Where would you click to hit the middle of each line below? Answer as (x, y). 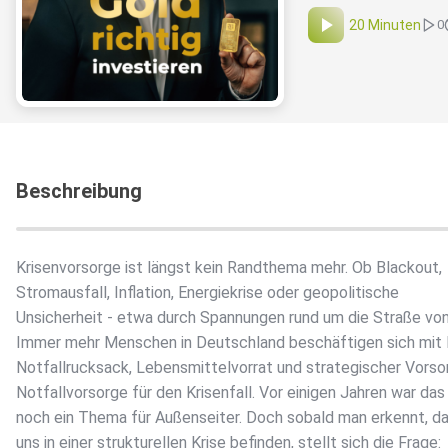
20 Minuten (385, 25)
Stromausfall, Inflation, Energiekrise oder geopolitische (207, 293)
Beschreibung (79, 191)
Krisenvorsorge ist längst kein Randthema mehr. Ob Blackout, (229, 268)
